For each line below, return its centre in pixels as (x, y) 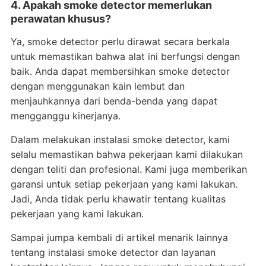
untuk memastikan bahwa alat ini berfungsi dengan (125, 56)
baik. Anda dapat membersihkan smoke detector (120, 71)
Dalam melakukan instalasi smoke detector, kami (120, 140)
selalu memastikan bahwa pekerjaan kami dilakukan (126, 154)
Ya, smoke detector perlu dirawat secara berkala (120, 42)
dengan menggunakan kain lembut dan (97, 86)
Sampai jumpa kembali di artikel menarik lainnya (119, 237)
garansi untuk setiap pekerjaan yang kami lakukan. (124, 184)
